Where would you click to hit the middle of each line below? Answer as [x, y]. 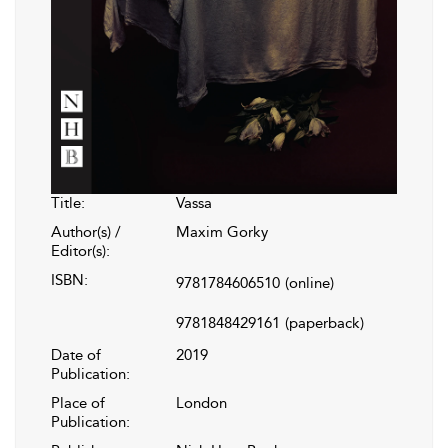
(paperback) [324, 323]
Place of [78, 403]
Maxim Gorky [222, 232]
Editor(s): [80, 251]
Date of [76, 355]
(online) [309, 283]
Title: [68, 203]
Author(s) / [86, 232]
